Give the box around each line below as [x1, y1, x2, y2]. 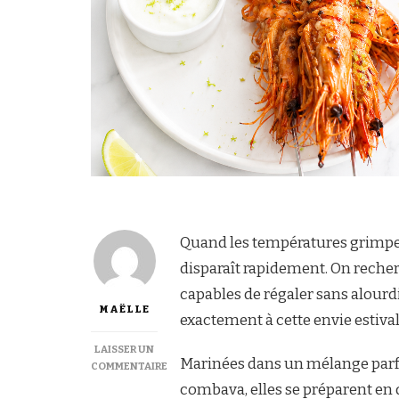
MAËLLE [99, 302, 150, 315]
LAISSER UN [94, 342, 154, 355]
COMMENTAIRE [91, 359, 167, 372]
